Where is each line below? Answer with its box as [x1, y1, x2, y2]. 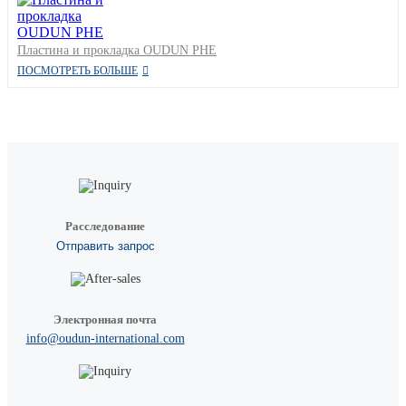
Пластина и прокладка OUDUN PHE [17, 43, 217, 57]
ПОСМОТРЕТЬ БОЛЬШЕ [17, 63, 138, 77]
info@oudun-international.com [25, 331, 185, 345]
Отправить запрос [55, 238, 155, 253]
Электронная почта [53, 312, 157, 326]
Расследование [65, 218, 145, 233]
